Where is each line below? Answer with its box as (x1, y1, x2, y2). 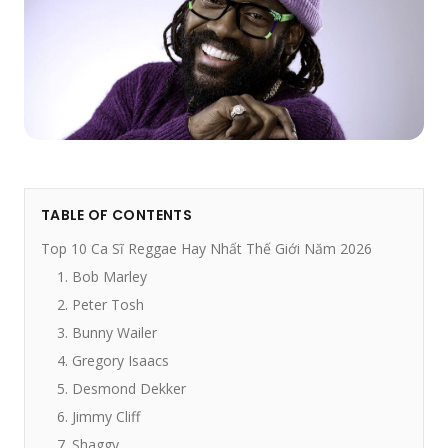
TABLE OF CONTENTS (41, 205, 192, 226)
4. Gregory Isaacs (57, 351, 169, 371)
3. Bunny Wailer (57, 323, 157, 343)
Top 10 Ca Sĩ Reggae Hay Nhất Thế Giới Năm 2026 (41, 239, 372, 259)
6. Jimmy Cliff (57, 407, 140, 427)
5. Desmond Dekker (57, 379, 186, 399)
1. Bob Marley (57, 267, 147, 287)
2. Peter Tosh (57, 295, 144, 315)
